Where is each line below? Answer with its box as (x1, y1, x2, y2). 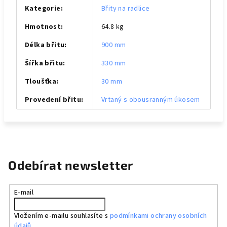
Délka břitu (25, 40, 65, 50)
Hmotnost (25, 22, 61, 32)
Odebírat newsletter (8, 158, 134, 172)
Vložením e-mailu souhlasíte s (14, 210, 110, 221)
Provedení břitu (25, 95, 82, 105)
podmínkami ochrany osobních (109, 210, 207, 221)
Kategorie (25, 4, 61, 14)
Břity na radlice (101, 4, 150, 14)
